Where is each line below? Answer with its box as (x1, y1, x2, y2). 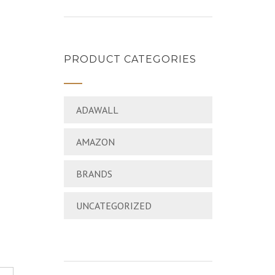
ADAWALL (76, 104, 118, 116)
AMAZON (76, 136, 115, 148)
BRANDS (76, 168, 112, 180)
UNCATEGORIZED (76, 199, 152, 212)
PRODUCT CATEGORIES (63, 53, 196, 65)
